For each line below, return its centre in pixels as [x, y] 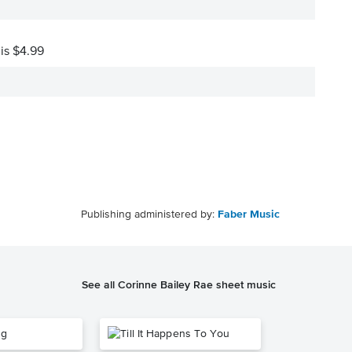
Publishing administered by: [149, 214]
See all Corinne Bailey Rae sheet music [179, 284]
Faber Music [249, 214]
